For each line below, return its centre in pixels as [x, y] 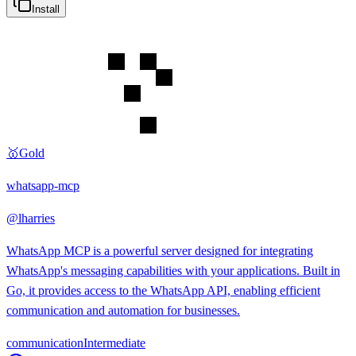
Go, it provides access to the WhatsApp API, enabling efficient [163, 290]
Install [46, 9]
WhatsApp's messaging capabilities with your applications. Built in [173, 270]
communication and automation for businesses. [123, 310]
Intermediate [114, 342]
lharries [37, 218]
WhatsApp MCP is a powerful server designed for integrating [160, 250]
